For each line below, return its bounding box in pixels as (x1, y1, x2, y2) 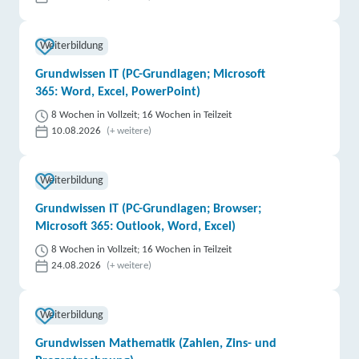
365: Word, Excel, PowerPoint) (35, 86, 201, 99)
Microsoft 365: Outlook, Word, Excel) (35, 220, 236, 233)
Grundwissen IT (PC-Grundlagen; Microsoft (35, 68, 266, 81)
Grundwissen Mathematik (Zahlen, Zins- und (35, 337, 277, 350)
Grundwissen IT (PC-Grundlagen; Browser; (35, 203, 262, 216)
